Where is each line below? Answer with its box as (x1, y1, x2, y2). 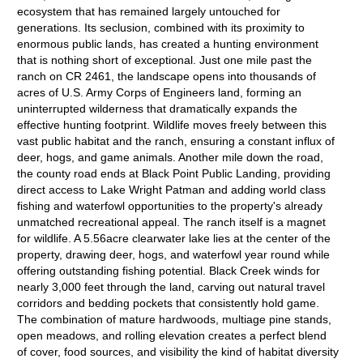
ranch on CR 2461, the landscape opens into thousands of (17, 70, 317, 83)
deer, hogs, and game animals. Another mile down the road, (17, 151, 324, 164)
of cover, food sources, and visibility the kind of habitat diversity (17, 345, 340, 358)
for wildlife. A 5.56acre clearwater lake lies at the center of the (17, 232, 331, 245)
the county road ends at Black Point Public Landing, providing (17, 167, 331, 180)
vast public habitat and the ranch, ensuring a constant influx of (17, 135, 335, 147)
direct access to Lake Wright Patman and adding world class (17, 183, 327, 196)
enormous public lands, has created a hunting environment (17, 37, 319, 50)
